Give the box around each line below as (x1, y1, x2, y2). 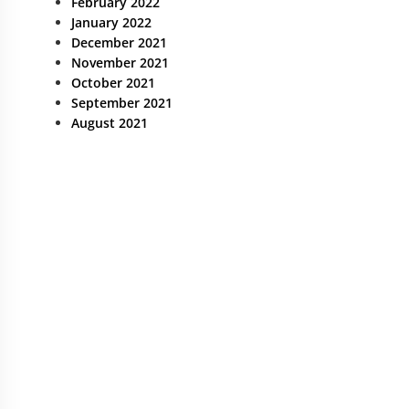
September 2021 (71, 94, 173, 111)
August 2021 (71, 114, 148, 131)
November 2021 (71, 54, 169, 71)
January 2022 (71, 14, 152, 31)
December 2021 (71, 34, 167, 51)
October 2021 (71, 74, 155, 91)
